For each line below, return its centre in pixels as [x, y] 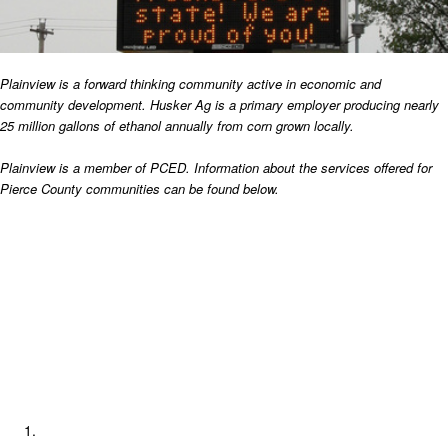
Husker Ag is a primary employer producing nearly [294, 104]
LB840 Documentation [87, 352]
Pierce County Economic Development [135, 220]
